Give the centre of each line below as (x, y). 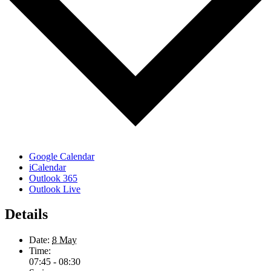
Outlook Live (55, 189)
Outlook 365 (53, 178)
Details (26, 214)
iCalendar (47, 167)
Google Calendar (62, 156)
